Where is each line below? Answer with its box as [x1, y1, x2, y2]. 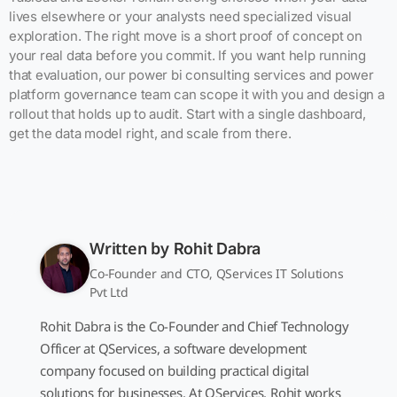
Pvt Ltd [90, 283, 128, 300]
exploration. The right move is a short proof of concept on [9, 27, 362, 44]
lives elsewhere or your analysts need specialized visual [9, 7, 352, 25]
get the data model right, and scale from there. [9, 124, 292, 142]
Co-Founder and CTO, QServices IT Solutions [90, 264, 344, 282]
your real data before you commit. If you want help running [9, 46, 366, 64]
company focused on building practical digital [40, 361, 309, 379]
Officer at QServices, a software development [40, 339, 307, 357]
